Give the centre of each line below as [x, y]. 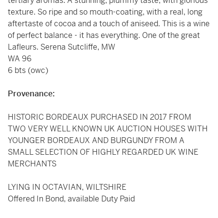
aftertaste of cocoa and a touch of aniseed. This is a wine [109, 24]
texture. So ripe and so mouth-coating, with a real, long [105, 12]
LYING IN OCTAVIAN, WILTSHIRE [67, 187]
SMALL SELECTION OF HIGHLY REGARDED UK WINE [103, 152]
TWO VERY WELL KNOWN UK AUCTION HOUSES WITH [108, 129]
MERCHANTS [32, 164]
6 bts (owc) [28, 70]
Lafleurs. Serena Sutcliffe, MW [62, 47]
